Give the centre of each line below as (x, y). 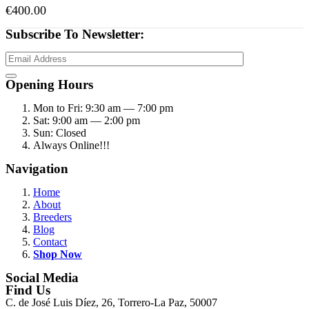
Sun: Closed (60, 133)
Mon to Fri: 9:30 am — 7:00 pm (103, 108)
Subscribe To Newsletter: (75, 34)
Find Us (28, 290)
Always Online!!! (71, 146)
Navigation (37, 169)
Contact (50, 242)
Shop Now (58, 255)
